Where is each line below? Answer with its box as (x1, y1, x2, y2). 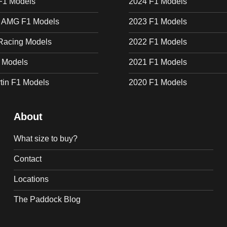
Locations (14, 175, 49, 183)
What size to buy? (14, 134, 78, 143)
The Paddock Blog (14, 195, 81, 204)
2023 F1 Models (129, 17, 187, 26)
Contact (14, 155, 42, 163)
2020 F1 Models (129, 78, 187, 87)
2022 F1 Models (129, 37, 187, 46)
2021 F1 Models (129, 58, 187, 66)
